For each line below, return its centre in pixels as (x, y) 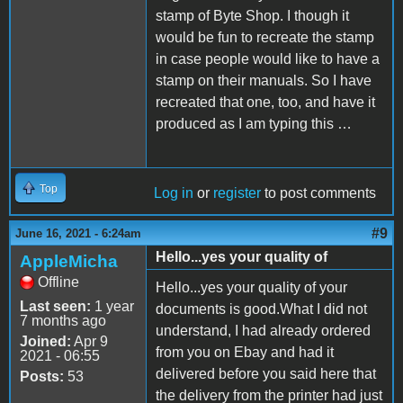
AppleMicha (69, 261)
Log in (174, 193)
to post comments (318, 193)
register (237, 193)
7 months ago (63, 320)
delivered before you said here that (266, 373)
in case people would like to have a (268, 58)
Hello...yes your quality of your (251, 287)
